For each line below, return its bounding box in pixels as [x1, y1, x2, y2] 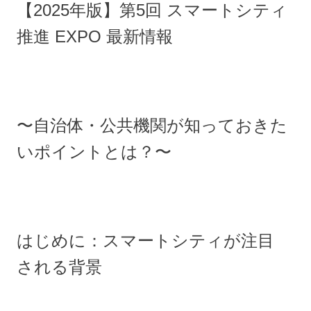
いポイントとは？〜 [17, 142, 171, 161]
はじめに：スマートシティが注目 [17, 230, 274, 250]
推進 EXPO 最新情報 [17, 26, 173, 46]
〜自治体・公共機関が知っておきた [17, 115, 287, 135]
